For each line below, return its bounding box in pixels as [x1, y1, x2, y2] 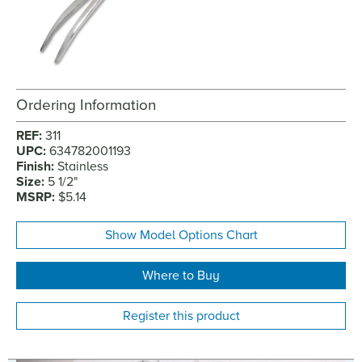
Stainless [57, 158, 108, 175]
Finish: [16, 158, 57, 175]
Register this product [122, 308, 240, 325]
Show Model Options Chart [104, 227, 258, 244]
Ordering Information [16, 96, 156, 115]
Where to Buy [142, 267, 220, 284]
